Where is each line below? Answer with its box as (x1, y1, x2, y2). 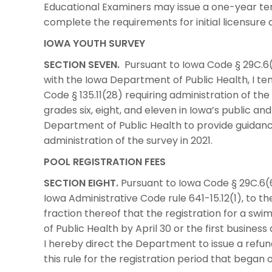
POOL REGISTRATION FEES (44, 154, 166, 169)
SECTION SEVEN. (44, 57, 120, 72)
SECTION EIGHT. (44, 175, 121, 190)
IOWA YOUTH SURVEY (44, 36, 145, 50)
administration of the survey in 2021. (44, 133, 212, 148)
